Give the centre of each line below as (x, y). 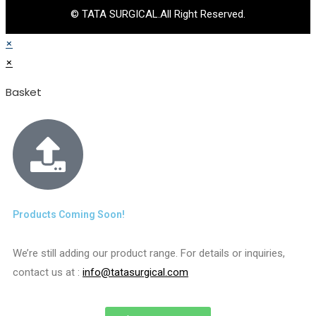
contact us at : (48, 272)
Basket (24, 92)
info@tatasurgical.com (135, 272)
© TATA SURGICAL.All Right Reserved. (158, 14)
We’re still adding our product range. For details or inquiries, (149, 253)
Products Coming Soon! (69, 214)
